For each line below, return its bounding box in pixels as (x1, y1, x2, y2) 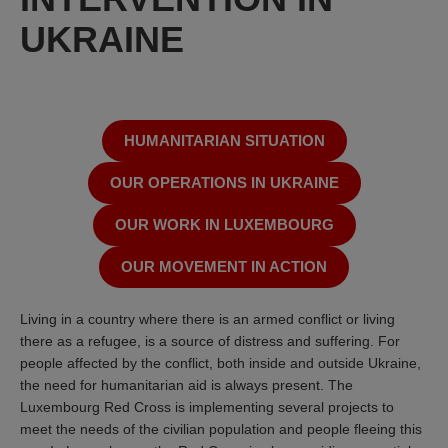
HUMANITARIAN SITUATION (123, 131, 325, 149)
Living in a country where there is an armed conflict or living (20, 310, 395, 327)
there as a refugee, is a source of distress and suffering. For (20, 332, 400, 349)
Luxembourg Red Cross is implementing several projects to (20, 398, 394, 415)
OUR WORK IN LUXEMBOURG (114, 215, 334, 233)
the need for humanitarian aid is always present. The (20, 376, 353, 393)
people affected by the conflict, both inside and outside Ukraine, (20, 354, 421, 371)
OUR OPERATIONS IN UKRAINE (109, 173, 339, 191)
